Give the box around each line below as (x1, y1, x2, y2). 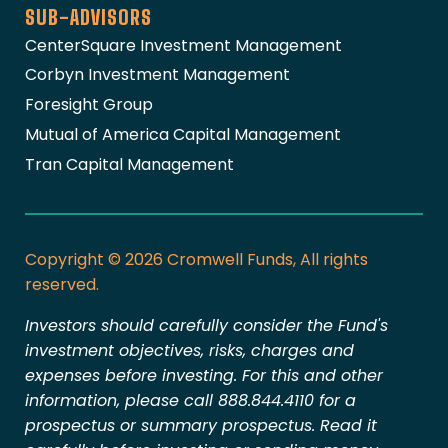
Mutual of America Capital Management (25, 122, 341, 146)
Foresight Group (25, 93, 153, 117)
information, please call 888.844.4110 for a (25, 389, 356, 413)
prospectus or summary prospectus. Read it (25, 414, 377, 438)
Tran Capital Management (25, 152, 234, 176)
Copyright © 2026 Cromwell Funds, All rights (25, 248, 368, 272)
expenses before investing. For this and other (25, 364, 383, 388)
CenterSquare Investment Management (25, 33, 342, 57)
